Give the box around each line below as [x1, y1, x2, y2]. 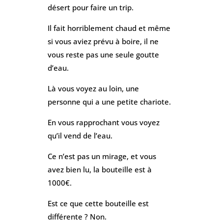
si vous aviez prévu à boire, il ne [47, 36, 159, 46]
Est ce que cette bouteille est [47, 198, 149, 208]
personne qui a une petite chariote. [47, 96, 171, 107]
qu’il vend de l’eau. [47, 130, 112, 140]
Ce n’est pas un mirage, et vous [47, 151, 156, 161]
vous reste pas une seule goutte [47, 49, 159, 59]
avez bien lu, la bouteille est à [47, 164, 152, 174]
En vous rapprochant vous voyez [47, 117, 160, 127]
